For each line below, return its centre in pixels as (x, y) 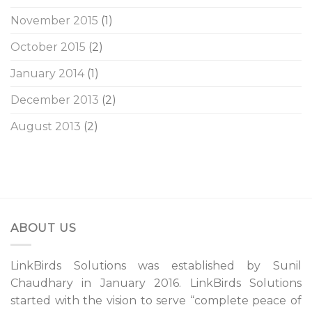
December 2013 (55, 100)
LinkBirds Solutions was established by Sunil (156, 266)
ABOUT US (44, 228)
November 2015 (54, 20)
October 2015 (48, 47)
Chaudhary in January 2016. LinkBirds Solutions (156, 283)
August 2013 (46, 126)
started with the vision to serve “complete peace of (156, 301)
